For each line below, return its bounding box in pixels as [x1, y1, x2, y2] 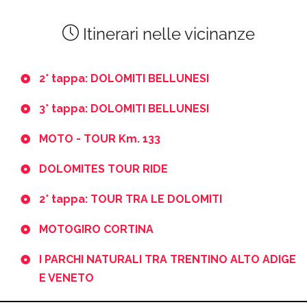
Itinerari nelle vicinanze [79, 23, 255, 44]
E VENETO [39, 271, 94, 284]
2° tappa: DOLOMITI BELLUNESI [39, 71, 209, 85]
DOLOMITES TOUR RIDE [39, 162, 168, 175]
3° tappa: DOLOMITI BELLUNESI [39, 101, 209, 115]
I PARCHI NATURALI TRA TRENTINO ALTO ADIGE [39, 252, 296, 266]
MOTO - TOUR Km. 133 [39, 132, 160, 145]
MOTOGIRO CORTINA [39, 222, 153, 236]
